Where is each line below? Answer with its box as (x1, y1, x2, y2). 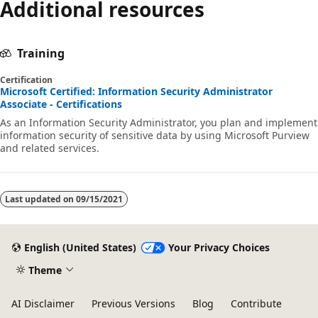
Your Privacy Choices (168, 241, 270, 255)
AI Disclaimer (11, 297, 75, 310)
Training (17, 45, 65, 61)
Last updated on (5, 192, 76, 205)
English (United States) (23, 241, 136, 255)
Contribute (231, 297, 282, 310)
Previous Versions (92, 297, 175, 310)
